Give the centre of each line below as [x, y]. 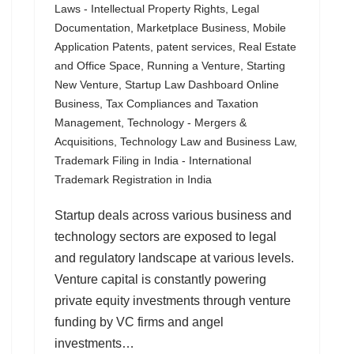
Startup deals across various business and [173, 215]
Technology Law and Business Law [207, 141]
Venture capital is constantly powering [160, 279]
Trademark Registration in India [133, 179]
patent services [194, 47]
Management [88, 122]
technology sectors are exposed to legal [166, 237]
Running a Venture [194, 66]
